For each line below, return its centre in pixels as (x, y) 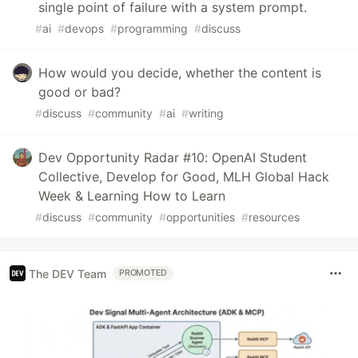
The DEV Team (68, 273)
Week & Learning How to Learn (132, 196)
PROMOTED (143, 273)
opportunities (201, 217)
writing (206, 113)
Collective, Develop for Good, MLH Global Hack (184, 177)
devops (84, 28)
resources (274, 217)
